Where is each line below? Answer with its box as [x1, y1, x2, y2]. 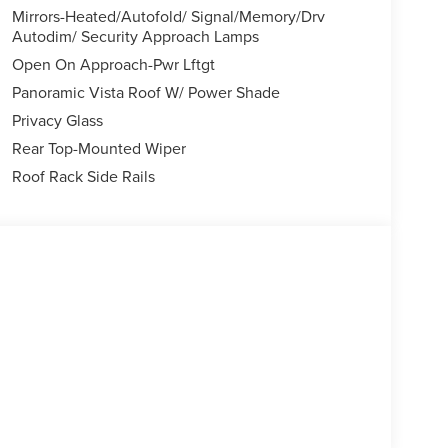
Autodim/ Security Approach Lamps [11, 25, 259, 48]
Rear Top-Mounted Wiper [11, 137, 186, 160]
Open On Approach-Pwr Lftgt [11, 53, 215, 76]
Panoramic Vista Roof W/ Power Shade [11, 81, 280, 104]
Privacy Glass [11, 109, 103, 132]
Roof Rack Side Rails [11, 165, 155, 188]
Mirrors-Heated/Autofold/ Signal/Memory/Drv [11, 5, 325, 28]
